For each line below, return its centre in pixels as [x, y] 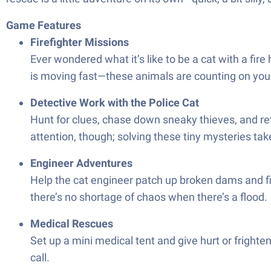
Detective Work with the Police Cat [115, 103]
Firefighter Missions [80, 42]
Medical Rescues [72, 224]
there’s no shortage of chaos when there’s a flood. [149, 197]
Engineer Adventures [81, 163]
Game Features [44, 25]
